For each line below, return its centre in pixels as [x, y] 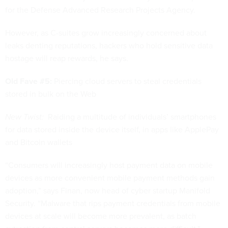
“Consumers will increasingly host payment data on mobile [109, 165]
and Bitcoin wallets [39, 142]
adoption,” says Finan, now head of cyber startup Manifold [108, 191]
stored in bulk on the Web [51, 94]
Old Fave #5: [28, 81]
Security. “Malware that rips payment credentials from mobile [113, 203]
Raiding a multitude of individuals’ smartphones [130, 117]
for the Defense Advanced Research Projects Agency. [100, 10]
